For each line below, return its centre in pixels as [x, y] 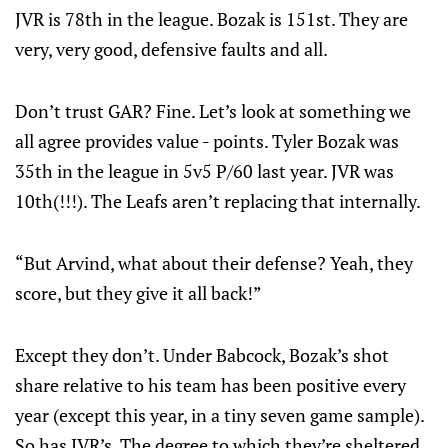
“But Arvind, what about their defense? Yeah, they [214, 263]
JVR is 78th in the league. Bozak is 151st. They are [211, 19]
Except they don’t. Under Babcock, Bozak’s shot [202, 355]
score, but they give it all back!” [138, 293]
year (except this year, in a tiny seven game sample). [219, 415]
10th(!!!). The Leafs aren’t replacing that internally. [218, 201]
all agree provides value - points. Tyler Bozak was [207, 141]
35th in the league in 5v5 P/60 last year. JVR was [204, 171]
